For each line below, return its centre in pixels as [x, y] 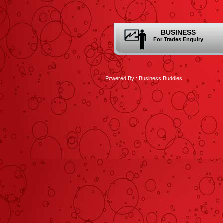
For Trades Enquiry [178, 39]
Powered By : [121, 78]
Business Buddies [161, 78]
